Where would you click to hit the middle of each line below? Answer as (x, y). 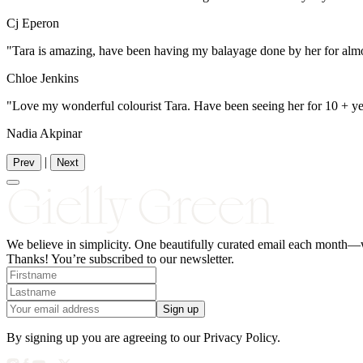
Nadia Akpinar (44, 133)
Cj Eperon (33, 23)
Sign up (181, 309)
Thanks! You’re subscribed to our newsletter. (120, 258)
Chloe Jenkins (43, 78)
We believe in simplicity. (70, 244)
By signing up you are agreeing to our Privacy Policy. (143, 337)
